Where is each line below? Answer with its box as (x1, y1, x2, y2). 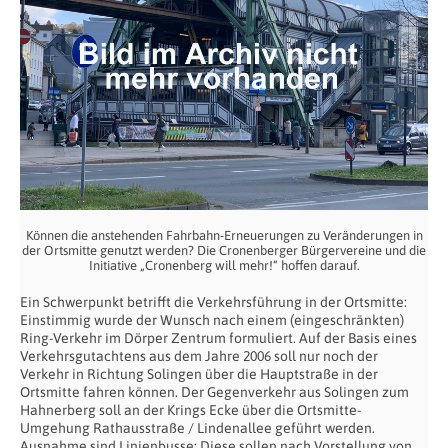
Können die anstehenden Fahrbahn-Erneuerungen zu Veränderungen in (25, 227, 423, 243)
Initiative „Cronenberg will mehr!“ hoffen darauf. (88, 257, 360, 273)
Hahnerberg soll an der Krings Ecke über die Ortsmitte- (20, 401, 361, 418)
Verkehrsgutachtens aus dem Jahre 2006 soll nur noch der (20, 347, 378, 364)
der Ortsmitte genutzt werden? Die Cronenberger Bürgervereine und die (22, 242, 426, 258)
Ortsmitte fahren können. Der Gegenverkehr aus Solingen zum (20, 383, 409, 400)
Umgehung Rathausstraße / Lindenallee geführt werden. (20, 419, 375, 436)
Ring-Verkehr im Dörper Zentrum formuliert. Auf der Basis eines (20, 329, 417, 346)
